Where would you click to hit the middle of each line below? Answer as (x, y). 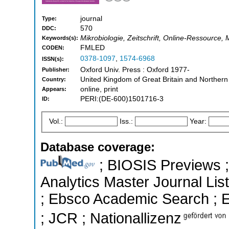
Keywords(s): (60, 38)
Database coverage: (98, 147)
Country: (54, 79)
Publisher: (56, 70)
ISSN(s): (53, 59)
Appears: (54, 89)
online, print (99, 89)
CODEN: (53, 48)
